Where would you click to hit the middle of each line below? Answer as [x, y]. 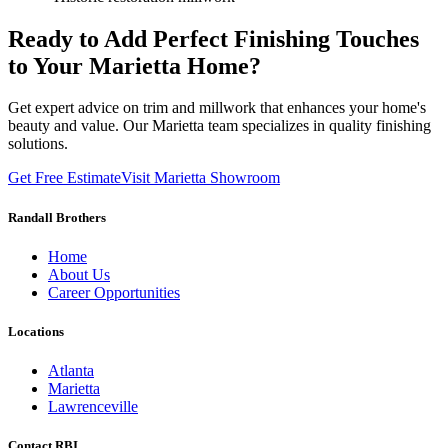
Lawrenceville [93, 407]
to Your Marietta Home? [134, 65]
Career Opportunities [114, 292]
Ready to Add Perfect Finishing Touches [213, 38]
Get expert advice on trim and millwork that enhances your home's [217, 108]
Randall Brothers [57, 217]
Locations [36, 331]
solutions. [38, 144]
